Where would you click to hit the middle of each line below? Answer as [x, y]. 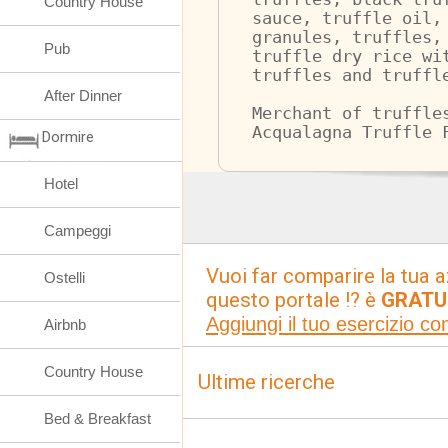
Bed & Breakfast [97, 418]
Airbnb [65, 324]
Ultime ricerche [266, 382]
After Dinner [83, 95]
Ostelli [64, 277]
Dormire [68, 137]
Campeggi [77, 230]
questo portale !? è [293, 300]
